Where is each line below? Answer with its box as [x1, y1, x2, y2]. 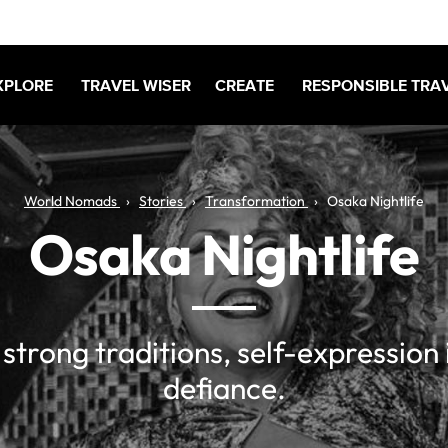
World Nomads [24, 191, 117, 210]
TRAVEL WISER [81, 75, 191, 94]
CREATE [215, 75, 274, 94]
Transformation [205, 191, 305, 210]
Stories [139, 191, 183, 210]
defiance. [162, 368, 286, 407]
